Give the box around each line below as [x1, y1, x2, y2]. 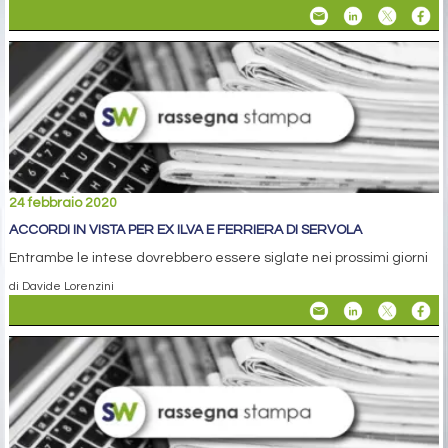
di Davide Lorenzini [9, 280, 114, 293]
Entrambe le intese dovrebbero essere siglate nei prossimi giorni [9, 251, 428, 266]
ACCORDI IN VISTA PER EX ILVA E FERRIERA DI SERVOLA [9, 223, 362, 238]
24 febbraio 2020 [9, 196, 117, 211]
